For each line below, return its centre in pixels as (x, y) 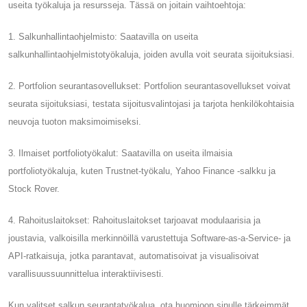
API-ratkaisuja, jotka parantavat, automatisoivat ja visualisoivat (134, 256)
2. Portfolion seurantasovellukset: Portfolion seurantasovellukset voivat (149, 86)
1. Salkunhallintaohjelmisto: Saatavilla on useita (103, 36)
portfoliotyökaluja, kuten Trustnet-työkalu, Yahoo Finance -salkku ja (142, 171)
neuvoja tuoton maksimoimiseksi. (75, 121)
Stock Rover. (34, 188)
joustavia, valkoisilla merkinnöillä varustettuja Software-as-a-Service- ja (149, 238)
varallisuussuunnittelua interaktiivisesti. (86, 273)
